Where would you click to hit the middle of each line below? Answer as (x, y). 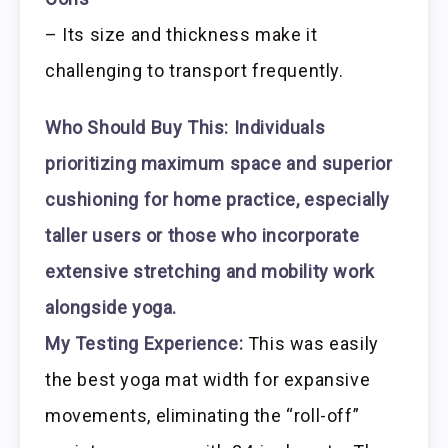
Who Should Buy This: (137, 128)
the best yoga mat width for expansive (208, 380)
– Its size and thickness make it (181, 35)
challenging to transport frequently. (194, 71)
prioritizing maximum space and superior (219, 164)
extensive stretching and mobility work (210, 272)
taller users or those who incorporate (202, 236)
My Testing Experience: (144, 344)
